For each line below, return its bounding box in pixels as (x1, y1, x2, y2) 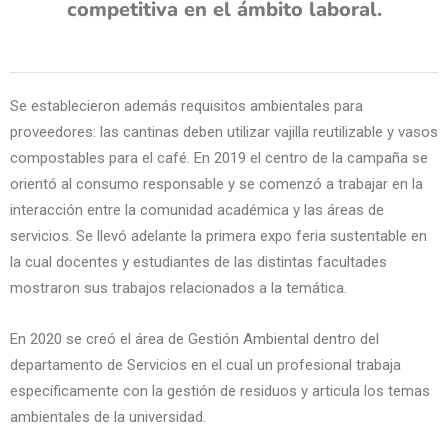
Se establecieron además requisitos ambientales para (10, 97, 363, 115)
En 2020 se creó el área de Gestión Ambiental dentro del (10, 330, 379, 348)
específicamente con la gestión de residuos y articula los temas (10, 382, 430, 400)
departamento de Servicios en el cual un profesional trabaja (10, 356, 401, 374)
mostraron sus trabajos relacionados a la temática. (10, 279, 347, 297)
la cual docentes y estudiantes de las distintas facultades (10, 253, 387, 271)
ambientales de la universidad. (10, 408, 206, 426)
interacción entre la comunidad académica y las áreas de (10, 201, 384, 219)
